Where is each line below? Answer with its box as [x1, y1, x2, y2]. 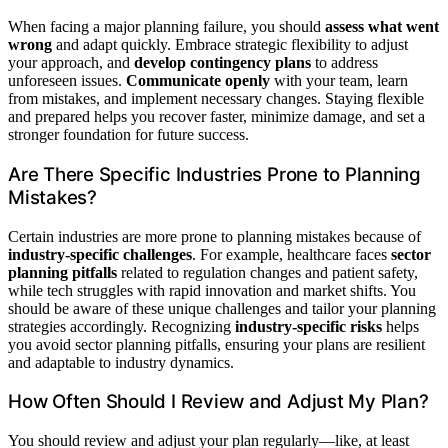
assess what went [325, 18, 439, 36]
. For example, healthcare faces [192, 245, 391, 263]
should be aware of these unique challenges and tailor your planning [8, 299, 436, 317]
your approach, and [8, 54, 134, 72]
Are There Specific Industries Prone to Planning [8, 162, 422, 186]
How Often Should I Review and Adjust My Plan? [8, 390, 429, 414]
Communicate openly [126, 72, 270, 90]
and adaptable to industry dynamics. [8, 353, 234, 371]
